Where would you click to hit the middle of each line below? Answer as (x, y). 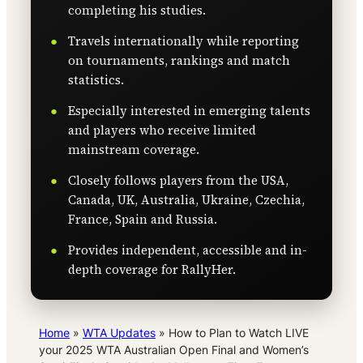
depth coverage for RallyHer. (152, 270)
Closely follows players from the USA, (178, 181)
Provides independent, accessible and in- (188, 250)
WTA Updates (119, 333)
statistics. (96, 80)
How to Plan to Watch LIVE (239, 333)
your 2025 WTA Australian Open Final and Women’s (174, 350)
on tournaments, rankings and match (179, 61)
